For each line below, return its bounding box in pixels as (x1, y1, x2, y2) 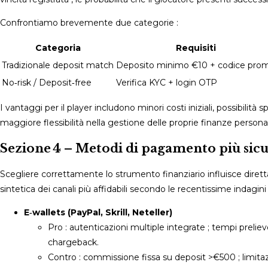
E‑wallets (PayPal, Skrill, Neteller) (24, 206, 172, 218)
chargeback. (48, 236, 99, 248)
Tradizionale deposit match (2, 59, 114, 71)
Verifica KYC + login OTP (116, 77, 217, 88)
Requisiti (176, 42, 216, 53)
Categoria (35, 42, 81, 53)
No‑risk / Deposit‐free (2, 77, 92, 88)
